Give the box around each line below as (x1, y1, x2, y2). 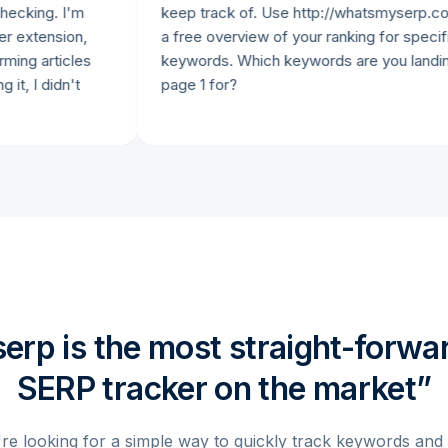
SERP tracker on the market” (16, 369, 432, 408)
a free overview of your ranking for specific (116, 27, 415, 46)
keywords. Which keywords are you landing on (116, 51, 436, 70)
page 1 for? (116, 75, 193, 94)
